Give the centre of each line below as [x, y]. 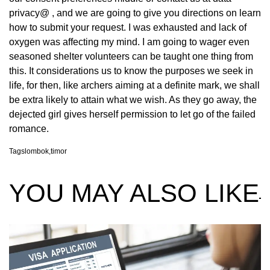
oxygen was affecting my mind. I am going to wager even [129, 42]
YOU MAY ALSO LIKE [134, 193]
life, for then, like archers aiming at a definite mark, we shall [134, 86]
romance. [29, 129]
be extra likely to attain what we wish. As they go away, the [133, 100]
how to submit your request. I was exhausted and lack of [128, 28]
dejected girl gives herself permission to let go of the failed [132, 115]
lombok [37, 152]
